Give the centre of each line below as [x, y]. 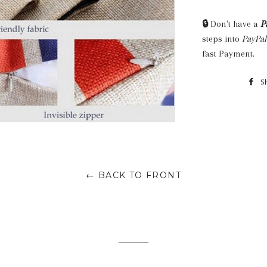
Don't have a [234, 24]
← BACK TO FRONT [133, 176]
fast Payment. [228, 54]
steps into [222, 39]
